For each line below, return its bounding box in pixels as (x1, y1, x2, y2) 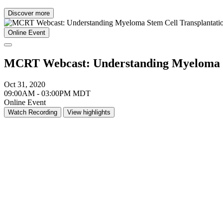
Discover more (8, 9, 50, 17)
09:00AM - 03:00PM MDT (4, 89, 91, 98)
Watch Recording (8, 109, 57, 116)
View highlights (67, 109, 111, 116)
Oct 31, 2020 (4, 80, 45, 89)
